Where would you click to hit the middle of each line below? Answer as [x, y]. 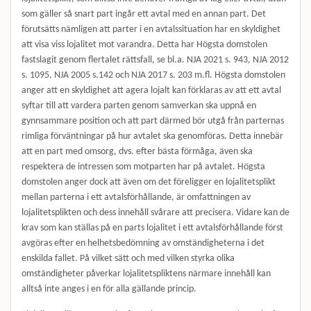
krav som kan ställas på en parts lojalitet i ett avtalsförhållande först [152, 228]
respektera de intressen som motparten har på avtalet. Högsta [143, 167]
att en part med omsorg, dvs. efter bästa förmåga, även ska [137, 152]
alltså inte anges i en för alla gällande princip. [109, 289]
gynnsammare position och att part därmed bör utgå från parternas [153, 121]
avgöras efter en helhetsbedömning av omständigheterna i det [143, 243]
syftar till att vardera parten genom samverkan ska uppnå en [139, 106]
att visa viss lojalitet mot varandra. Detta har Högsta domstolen [144, 45]
